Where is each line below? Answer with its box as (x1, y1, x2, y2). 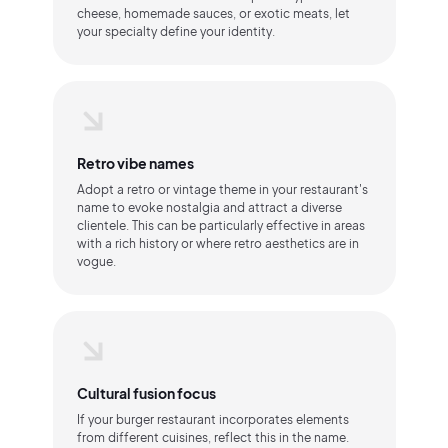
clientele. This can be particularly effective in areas (76, 218, 365, 233)
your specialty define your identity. (76, 24, 275, 39)
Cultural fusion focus (76, 384, 216, 402)
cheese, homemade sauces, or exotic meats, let (76, 6, 350, 21)
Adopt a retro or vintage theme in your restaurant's (76, 182, 368, 197)
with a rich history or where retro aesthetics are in (76, 236, 359, 251)
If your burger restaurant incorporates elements (76, 412, 349, 427)
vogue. (76, 254, 116, 269)
